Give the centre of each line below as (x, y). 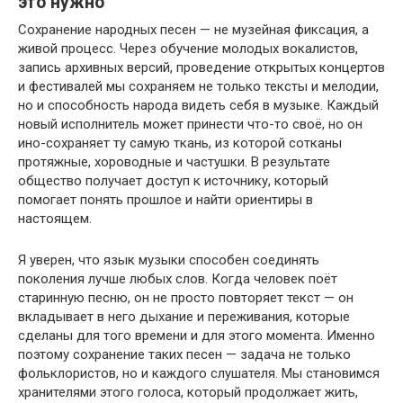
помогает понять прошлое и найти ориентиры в (166, 199)
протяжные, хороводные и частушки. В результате (174, 161)
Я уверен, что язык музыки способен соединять (169, 260)
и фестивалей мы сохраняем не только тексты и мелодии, (198, 86)
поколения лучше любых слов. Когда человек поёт (178, 278)
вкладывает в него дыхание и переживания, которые (184, 316)
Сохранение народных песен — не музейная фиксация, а (193, 29)
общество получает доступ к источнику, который (173, 180)
